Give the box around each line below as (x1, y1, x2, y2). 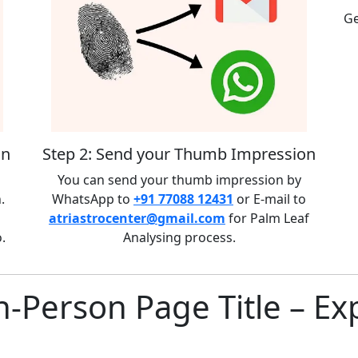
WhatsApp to (52, 190, 133, 209)
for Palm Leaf (225, 209, 309, 228)
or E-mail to (233, 190, 306, 209)
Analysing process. (122, 229, 236, 247)
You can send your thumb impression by (57, 171, 301, 189)
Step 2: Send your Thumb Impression (42, 143, 316, 165)
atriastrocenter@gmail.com (49, 209, 225, 228)
